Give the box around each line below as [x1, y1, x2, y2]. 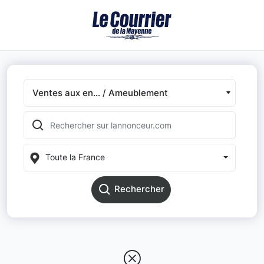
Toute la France [45, 152, 105, 163]
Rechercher [114, 183, 164, 195]
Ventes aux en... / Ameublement [32, 87, 168, 98]
